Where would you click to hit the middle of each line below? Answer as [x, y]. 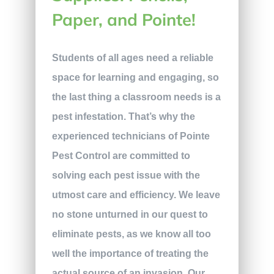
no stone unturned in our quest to [130, 214]
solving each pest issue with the [126, 175]
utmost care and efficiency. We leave [136, 194]
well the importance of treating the [130, 253]
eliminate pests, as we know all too [131, 234]
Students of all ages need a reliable [132, 57]
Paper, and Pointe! [124, 19]
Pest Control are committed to [121, 155]
